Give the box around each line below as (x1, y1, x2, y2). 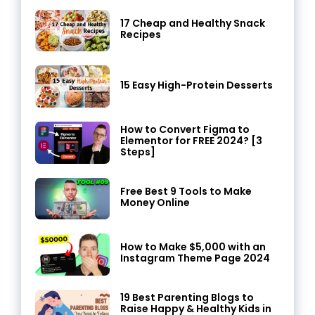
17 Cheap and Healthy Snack (120, 16, 265, 31)
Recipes (120, 27, 161, 42)
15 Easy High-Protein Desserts (120, 77, 273, 92)
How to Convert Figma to (120, 122, 250, 137)
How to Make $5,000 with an (120, 240, 266, 255)
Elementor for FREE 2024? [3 (120, 134, 262, 148)
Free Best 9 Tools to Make (120, 184, 252, 198)
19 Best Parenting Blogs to (120, 290, 254, 305)
